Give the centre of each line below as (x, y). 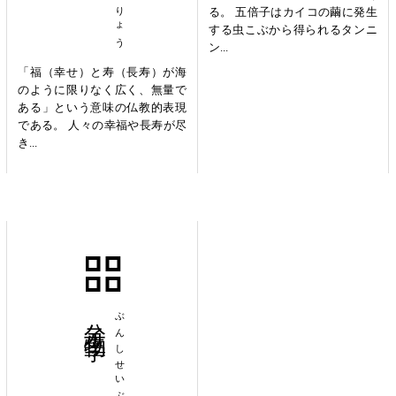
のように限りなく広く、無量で (102, 90)
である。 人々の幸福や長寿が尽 (102, 126)
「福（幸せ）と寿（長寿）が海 (102, 72)
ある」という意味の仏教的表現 (102, 108)
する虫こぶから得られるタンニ (293, 30)
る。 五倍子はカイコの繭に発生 (293, 12)
